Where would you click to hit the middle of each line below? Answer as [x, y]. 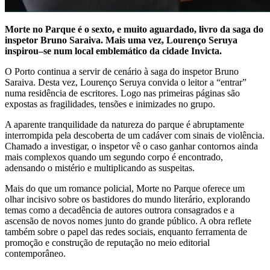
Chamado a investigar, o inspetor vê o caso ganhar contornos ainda [131, 146]
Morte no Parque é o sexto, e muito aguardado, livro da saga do [134, 29]
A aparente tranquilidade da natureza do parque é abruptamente [124, 124]
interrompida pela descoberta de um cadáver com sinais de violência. [135, 135]
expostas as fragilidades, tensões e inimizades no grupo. [110, 104]
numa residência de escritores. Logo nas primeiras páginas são [122, 93]
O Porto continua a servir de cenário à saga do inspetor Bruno [122, 71]
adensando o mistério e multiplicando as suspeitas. [100, 168]
